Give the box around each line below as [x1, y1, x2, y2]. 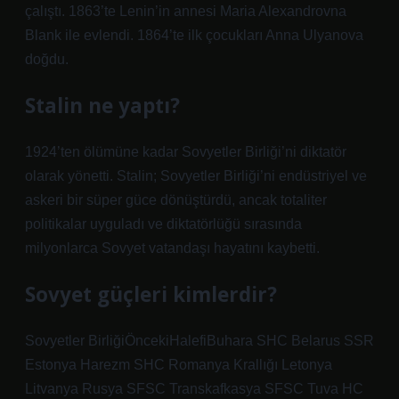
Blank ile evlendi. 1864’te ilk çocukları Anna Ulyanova [25, 28, 363, 43]
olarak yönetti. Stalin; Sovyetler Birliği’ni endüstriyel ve [25, 168, 367, 183]
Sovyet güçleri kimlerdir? [25, 281, 277, 308]
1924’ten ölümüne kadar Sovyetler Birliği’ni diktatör [25, 144, 346, 159]
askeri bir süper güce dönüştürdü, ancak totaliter [25, 192, 327, 208]
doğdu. [25, 52, 69, 67]
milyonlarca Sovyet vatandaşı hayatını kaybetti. [25, 240, 320, 256]
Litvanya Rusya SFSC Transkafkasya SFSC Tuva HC [25, 381, 363, 396]
